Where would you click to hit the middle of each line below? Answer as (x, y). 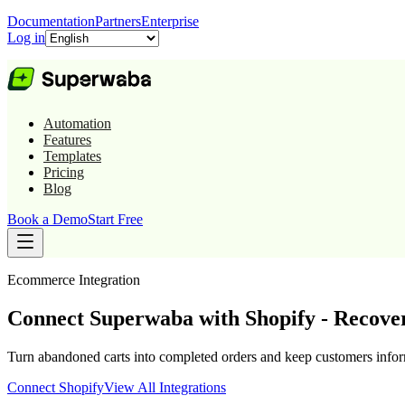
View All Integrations (165, 387)
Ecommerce (41, 280)
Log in (26, 38)
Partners (118, 21)
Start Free (115, 219)
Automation (77, 123)
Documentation (51, 21)
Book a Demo (47, 219)
